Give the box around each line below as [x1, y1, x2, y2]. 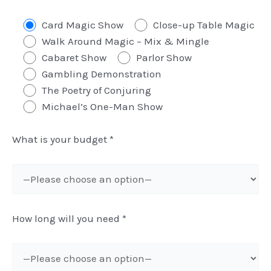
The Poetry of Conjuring [41, 83, 151, 96]
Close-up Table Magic [152, 18, 255, 31]
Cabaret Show [41, 51, 106, 64]
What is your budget [12, 133, 109, 146]
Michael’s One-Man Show [41, 100, 163, 113]
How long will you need [12, 212, 122, 224]
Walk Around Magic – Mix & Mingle [41, 34, 209, 47]
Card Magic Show [41, 18, 123, 31]
